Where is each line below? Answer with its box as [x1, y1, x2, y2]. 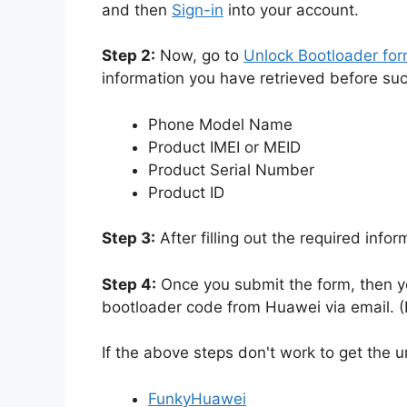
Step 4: [102, 274, 156, 293]
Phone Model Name [148, 114, 293, 134]
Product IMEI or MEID [148, 137, 301, 156]
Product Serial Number [148, 160, 314, 179]
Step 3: [102, 229, 155, 248]
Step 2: [102, 46, 155, 65]
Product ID [148, 183, 224, 202]
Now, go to [155, 46, 243, 65]
